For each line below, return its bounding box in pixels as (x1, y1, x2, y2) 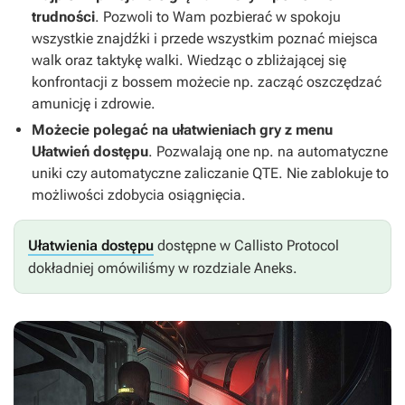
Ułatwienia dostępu (28, 237, 154, 255)
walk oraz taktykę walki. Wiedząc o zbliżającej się (32, 52, 346, 70)
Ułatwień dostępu (32, 143, 148, 161)
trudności (32, 8, 95, 26)
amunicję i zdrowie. (32, 95, 155, 113)
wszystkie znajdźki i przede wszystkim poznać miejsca (32, 30, 378, 48)
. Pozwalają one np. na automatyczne (148, 143, 388, 161)
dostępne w (154, 237, 234, 255)
